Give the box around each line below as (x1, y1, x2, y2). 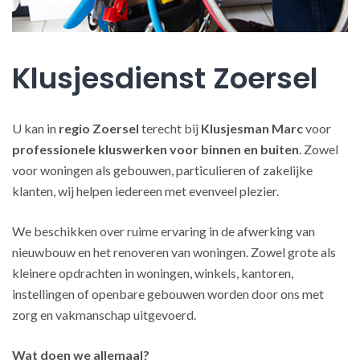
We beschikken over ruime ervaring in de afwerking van (12, 223, 315, 239)
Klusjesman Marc (201, 121, 303, 136)
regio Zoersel (59, 121, 139, 136)
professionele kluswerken (12, 141, 167, 157)
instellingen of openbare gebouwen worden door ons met (12, 286, 324, 301)
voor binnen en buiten (170, 141, 299, 157)
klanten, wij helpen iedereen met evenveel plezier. (12, 183, 279, 198)
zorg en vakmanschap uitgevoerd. (12, 307, 196, 322)
